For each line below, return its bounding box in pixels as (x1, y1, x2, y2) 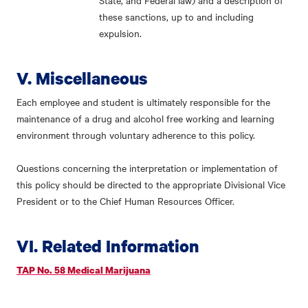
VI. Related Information (16, 234, 199, 257)
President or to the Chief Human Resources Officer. (16, 194, 234, 208)
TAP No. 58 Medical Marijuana (16, 263, 151, 276)
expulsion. (99, 26, 142, 40)
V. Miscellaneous (16, 67, 148, 89)
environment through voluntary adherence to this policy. (16, 128, 255, 142)
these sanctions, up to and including (99, 10, 254, 23)
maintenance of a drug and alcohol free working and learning (16, 111, 274, 125)
